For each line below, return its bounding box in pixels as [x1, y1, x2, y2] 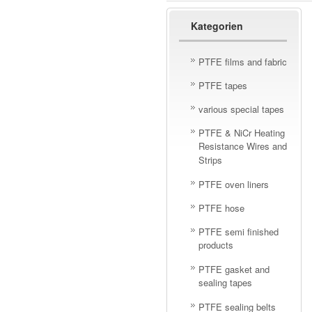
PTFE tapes [198, 79, 247, 92]
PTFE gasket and [198, 263, 270, 276]
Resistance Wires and [198, 139, 287, 153]
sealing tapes [198, 276, 252, 290]
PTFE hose [198, 201, 244, 214]
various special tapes [198, 102, 284, 116]
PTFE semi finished [198, 225, 279, 238]
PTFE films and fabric [198, 55, 287, 68]
